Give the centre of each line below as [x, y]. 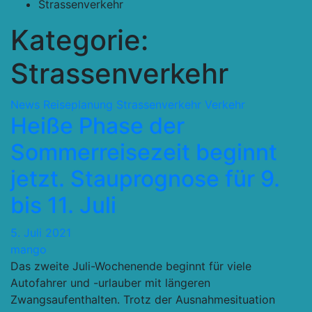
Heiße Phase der [97, 126]
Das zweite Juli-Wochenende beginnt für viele [131, 266]
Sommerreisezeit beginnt [144, 152]
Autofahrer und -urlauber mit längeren [110, 283]
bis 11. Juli [63, 205]
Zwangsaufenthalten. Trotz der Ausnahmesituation [143, 299]
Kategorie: [79, 40]
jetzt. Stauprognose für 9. [145, 179]
